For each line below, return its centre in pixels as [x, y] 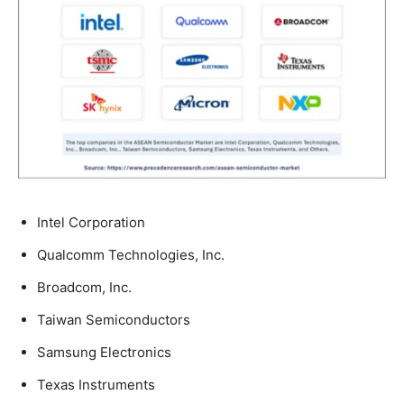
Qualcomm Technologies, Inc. [131, 254]
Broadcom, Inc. [84, 287]
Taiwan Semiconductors [114, 319]
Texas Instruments [96, 384]
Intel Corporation [91, 222]
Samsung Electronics [104, 352]
